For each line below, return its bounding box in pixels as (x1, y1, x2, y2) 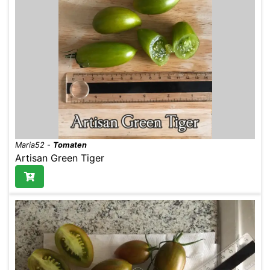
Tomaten (53, 140, 87, 149)
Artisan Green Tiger (15, 152, 104, 164)
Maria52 (15, 140, 45, 149)
